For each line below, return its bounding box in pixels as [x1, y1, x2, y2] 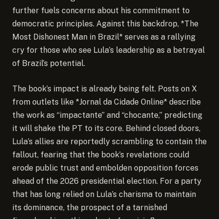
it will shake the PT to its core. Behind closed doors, [12, 124, 200, 133]
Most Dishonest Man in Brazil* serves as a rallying [12, 32, 196, 42]
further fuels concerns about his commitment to [12, 6, 190, 16]
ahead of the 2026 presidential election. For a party [12, 176, 201, 186]
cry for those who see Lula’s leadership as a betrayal [12, 45, 205, 55]
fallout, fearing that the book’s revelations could [12, 150, 189, 160]
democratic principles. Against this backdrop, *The [12, 19, 198, 29]
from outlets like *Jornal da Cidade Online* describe [12, 97, 201, 107]
